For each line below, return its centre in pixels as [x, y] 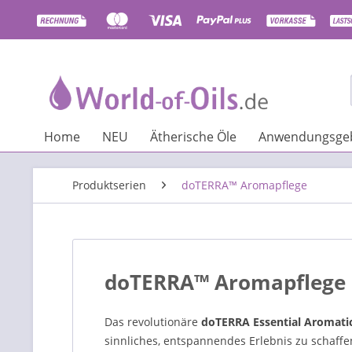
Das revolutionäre [153, 322]
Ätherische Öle [193, 137]
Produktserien [109, 185]
